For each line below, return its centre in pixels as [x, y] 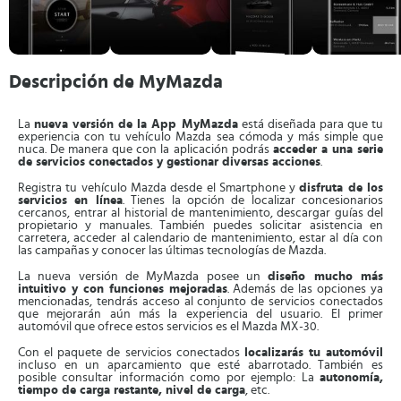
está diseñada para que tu [311, 124]
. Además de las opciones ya [305, 289]
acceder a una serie [328, 149]
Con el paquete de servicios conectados [131, 353]
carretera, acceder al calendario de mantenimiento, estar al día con [200, 238]
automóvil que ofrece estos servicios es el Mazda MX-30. [168, 327]
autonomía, [351, 378]
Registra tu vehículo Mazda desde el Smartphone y [159, 188]
